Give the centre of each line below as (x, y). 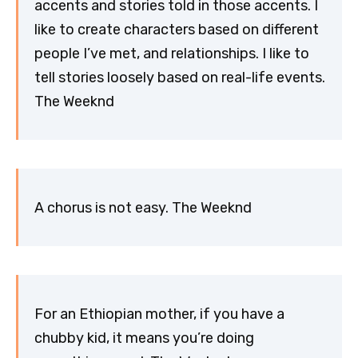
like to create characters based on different (177, 29)
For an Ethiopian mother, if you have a (159, 314)
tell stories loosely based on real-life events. (180, 77)
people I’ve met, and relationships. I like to (172, 53)
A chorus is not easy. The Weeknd (143, 207)
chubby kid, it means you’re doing (144, 338)
